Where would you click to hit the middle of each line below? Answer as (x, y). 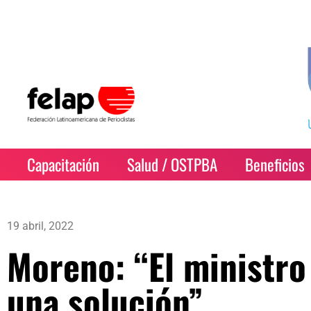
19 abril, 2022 (40, 226)
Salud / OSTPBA (173, 165)
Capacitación (64, 165)
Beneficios (275, 165)
